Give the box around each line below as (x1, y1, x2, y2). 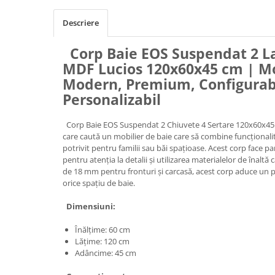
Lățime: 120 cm (75, 235, 130, 247)
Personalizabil (63, 89, 161, 109)
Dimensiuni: (63, 200, 115, 212)
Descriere (63, 17, 99, 28)
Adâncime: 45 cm (75, 247, 136, 258)
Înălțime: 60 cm (75, 223, 130, 235)
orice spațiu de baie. (63, 177, 135, 188)
